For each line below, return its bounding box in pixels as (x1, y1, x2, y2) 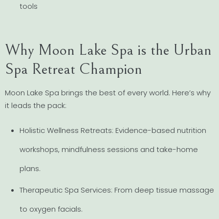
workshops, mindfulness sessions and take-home (20, 144, 198, 154)
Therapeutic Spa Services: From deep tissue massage (20, 184, 214, 195)
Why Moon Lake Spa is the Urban (5, 41, 212, 60)
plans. (20, 163, 41, 174)
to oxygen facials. (20, 203, 83, 214)
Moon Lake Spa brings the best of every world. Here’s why (5, 88, 211, 98)
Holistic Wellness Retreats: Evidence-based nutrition (20, 125, 206, 135)
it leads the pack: (5, 100, 66, 111)
